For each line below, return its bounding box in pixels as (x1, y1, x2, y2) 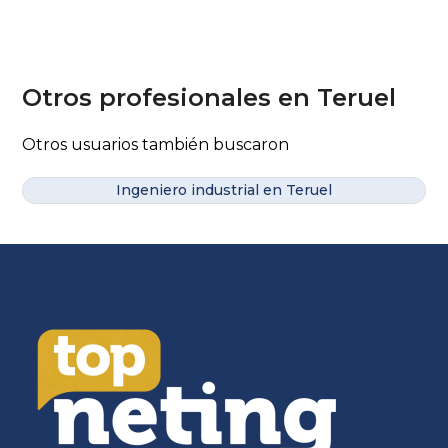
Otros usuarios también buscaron (22, 134, 290, 154)
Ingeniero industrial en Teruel (116, 180, 332, 199)
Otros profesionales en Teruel (22, 82, 397, 112)
